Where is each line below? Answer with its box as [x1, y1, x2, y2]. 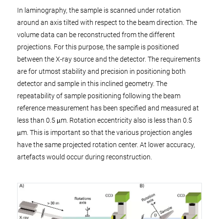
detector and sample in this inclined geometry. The [17, 80, 167, 88]
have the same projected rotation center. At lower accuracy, [17, 141, 195, 149]
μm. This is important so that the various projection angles [17, 129, 192, 136]
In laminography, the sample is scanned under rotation [17, 6, 181, 14]
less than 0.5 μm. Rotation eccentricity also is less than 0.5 [17, 116, 192, 124]
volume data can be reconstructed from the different [17, 31, 175, 39]
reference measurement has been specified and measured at [17, 104, 199, 112]
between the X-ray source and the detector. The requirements [17, 55, 200, 63]
